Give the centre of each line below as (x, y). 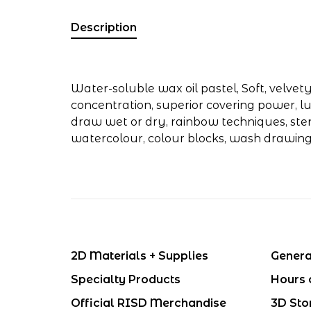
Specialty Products (126, 279)
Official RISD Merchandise (149, 303)
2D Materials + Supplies (140, 256)
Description (104, 27)
